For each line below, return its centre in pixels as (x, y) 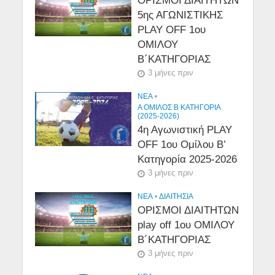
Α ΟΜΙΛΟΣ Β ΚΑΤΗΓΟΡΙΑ (179, 107)
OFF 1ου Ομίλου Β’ (181, 145)
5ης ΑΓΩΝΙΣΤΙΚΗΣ (180, 15)
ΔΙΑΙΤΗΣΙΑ (176, 196)
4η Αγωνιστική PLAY (185, 130)
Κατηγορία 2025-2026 (187, 159)
